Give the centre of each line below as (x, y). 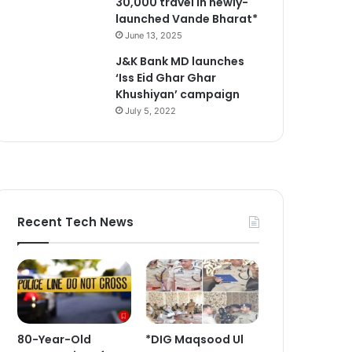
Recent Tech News (76, 222)
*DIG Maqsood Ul (195, 339)
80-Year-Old (55, 339)
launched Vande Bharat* (187, 18)
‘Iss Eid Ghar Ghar (166, 77)
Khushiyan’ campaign (178, 94)
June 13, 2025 (154, 35)
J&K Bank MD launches (180, 61)
